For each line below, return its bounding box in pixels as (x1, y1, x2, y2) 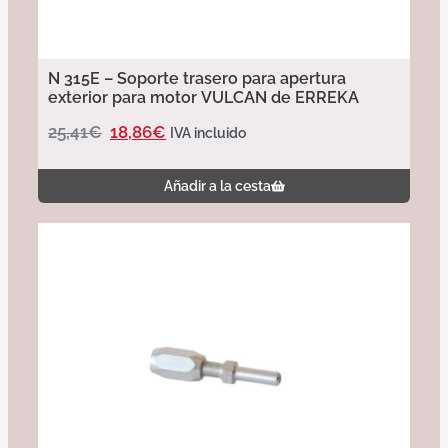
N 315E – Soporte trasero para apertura (48, 69, 346, 89)
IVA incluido (170, 125, 246, 142)
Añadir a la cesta (163, 178, 271, 195)
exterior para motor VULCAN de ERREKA (48, 88, 359, 108)
